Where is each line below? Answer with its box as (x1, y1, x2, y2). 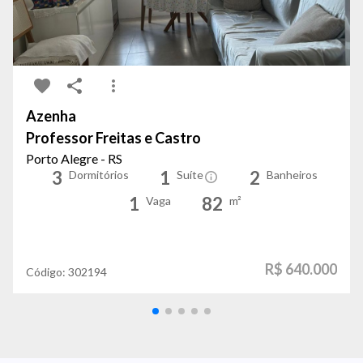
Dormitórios (69, 168, 129, 182)
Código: (26, 265, 68, 280)
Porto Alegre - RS (26, 151, 122, 167)
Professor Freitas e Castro (26, 129, 201, 147)
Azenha (26, 107, 76, 126)
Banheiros (267, 168, 318, 182)
